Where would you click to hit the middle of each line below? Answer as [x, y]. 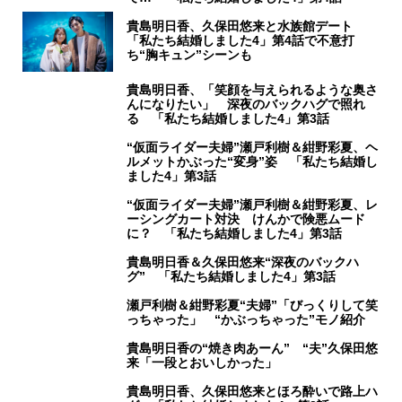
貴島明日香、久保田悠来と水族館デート [246, 26]
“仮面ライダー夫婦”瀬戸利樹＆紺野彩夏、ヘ [253, 148]
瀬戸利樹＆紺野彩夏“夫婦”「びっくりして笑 [253, 306]
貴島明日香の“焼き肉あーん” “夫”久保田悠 [253, 349]
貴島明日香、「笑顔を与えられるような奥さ [253, 90]
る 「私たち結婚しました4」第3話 [228, 119]
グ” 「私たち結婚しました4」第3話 [232, 277]
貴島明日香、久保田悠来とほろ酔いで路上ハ [253, 392]
